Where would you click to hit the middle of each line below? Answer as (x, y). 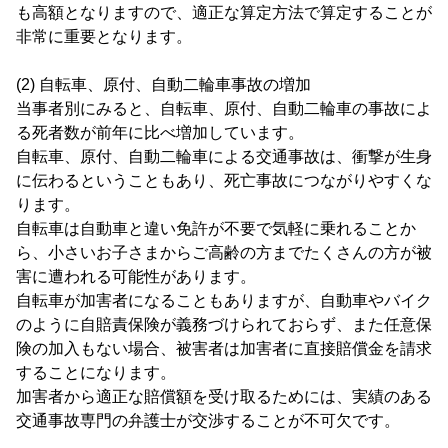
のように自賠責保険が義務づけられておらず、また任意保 (224, 324)
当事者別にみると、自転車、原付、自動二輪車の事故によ (224, 108)
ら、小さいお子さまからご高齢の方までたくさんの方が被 (224, 252)
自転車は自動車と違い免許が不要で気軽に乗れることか (216, 228)
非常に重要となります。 (104, 36)
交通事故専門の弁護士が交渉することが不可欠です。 (208, 420)
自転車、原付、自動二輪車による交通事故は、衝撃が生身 (224, 156)
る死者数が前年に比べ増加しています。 (160, 132)
